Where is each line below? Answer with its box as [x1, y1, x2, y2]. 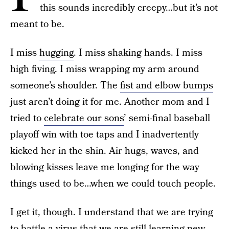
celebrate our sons [44, 111, 124, 125]
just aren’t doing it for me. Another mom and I [10, 95, 210, 109]
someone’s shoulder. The [10, 79, 120, 93]
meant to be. [10, 17, 64, 31]
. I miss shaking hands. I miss [74, 46, 202, 60]
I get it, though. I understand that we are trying [10, 205, 213, 219]
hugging [39, 46, 74, 60]
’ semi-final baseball [124, 111, 210, 125]
